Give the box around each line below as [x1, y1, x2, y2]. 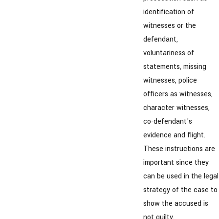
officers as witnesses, [143, 89, 213, 100]
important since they [143, 157, 209, 168]
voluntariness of [143, 48, 194, 59]
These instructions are [143, 144, 215, 154]
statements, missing [143, 62, 206, 72]
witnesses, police [143, 75, 197, 86]
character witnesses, [143, 103, 210, 113]
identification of [143, 7, 194, 18]
